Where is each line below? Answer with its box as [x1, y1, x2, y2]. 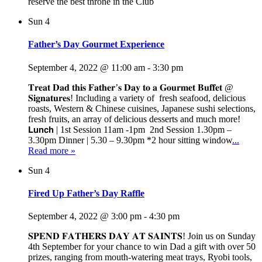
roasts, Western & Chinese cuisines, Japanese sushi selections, [28, 103, 256, 113]
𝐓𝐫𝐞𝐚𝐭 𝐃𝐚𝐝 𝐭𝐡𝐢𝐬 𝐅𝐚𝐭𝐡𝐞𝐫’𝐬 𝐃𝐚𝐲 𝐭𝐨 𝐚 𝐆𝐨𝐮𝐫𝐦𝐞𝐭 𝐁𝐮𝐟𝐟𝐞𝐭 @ [28, 82, 233, 92]
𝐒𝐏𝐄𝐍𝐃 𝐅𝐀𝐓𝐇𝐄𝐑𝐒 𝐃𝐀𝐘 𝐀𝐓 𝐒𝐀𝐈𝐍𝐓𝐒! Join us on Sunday [28, 231, 256, 242]
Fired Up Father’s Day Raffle [28, 188, 144, 198]
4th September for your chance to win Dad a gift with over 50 [28, 242, 256, 252]
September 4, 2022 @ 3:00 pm [28, 211, 142, 222]
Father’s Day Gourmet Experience [28, 39, 164, 50]
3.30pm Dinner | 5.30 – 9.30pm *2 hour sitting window [28, 135, 232, 145]
